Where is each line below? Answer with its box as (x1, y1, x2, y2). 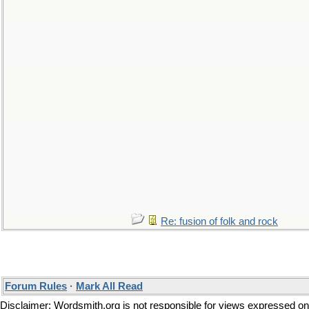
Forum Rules (5, 281, 67, 292)
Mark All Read (76, 281, 143, 292)
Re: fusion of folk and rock (161, 216, 278, 227)
